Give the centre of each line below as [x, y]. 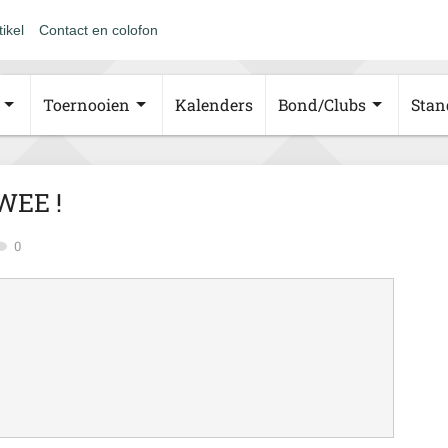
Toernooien [86, 104]
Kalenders [214, 104]
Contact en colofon [98, 30]
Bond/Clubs [322, 104]
